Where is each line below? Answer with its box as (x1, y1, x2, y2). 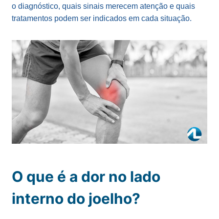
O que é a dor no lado (12, 167, 160, 185)
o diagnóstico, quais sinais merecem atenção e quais (12, 2, 195, 10)
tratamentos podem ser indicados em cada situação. (12, 14, 192, 22)
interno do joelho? (12, 189, 140, 207)
